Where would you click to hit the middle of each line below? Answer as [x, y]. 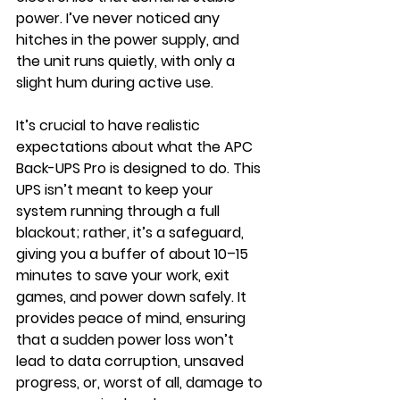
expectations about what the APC [136, 147]
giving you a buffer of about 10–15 [134, 254]
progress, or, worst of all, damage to [141, 383]
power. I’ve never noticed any [120, 19]
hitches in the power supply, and [129, 40]
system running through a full [120, 212]
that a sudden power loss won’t [127, 340]
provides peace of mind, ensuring [133, 319]
